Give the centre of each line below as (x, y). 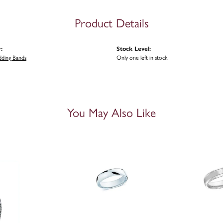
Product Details (111, 23)
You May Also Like (111, 113)
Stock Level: (134, 49)
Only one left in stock (142, 57)
